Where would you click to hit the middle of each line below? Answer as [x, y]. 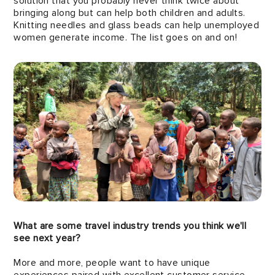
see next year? [47, 238]
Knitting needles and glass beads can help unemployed [137, 25]
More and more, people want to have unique [112, 262]
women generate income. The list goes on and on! [126, 37]
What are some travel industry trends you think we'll [130, 226]
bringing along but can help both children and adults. [130, 13]
